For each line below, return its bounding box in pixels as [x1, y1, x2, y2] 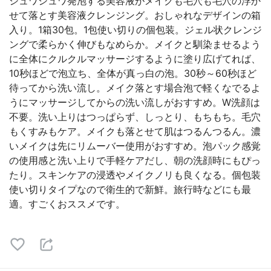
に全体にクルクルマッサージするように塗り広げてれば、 [9, 53, 261, 65]
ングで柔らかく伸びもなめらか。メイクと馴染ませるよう [9, 38, 261, 50]
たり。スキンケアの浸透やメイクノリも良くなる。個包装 [9, 169, 261, 181]
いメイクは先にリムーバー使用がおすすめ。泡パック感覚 [9, 140, 261, 152]
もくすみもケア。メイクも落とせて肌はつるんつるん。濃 [9, 125, 261, 137]
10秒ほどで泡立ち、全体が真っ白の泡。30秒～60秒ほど [9, 67, 256, 79]
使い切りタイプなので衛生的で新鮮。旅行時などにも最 [9, 183, 251, 195]
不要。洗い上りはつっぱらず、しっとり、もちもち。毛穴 [9, 111, 261, 123]
